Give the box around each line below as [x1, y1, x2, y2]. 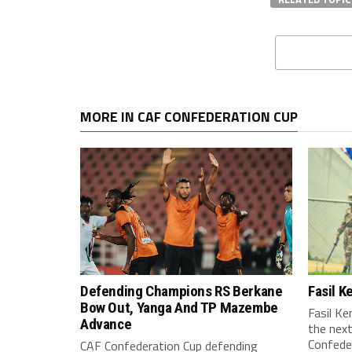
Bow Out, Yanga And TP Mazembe [80, 299, 278, 317]
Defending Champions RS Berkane [80, 282, 283, 300]
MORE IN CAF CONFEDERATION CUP [80, 106, 298, 127]
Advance [80, 315, 132, 333]
